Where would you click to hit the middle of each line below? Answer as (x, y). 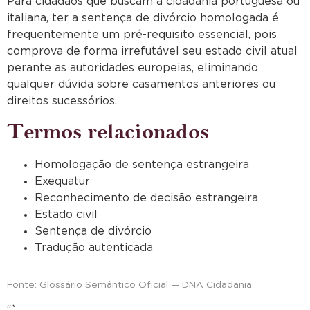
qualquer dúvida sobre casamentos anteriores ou (141, 84)
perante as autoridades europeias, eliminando (133, 67)
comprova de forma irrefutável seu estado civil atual (152, 51)
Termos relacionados (108, 131)
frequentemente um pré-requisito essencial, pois (142, 34)
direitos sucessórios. (62, 101)
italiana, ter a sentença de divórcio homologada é (143, 18)
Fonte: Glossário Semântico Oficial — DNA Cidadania (129, 285)
